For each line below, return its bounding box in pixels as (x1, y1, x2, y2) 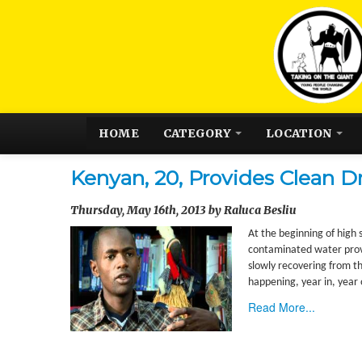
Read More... (248, 299, 315, 315)
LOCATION (266, 126, 335, 141)
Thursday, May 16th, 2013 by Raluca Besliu (70, 203, 297, 217)
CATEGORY (163, 126, 234, 141)
